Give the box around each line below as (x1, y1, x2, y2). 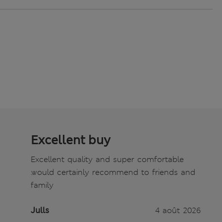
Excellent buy (30, 132, 111, 149)
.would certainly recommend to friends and (30, 167, 195, 178)
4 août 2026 (155, 205, 201, 216)
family (30, 180, 54, 191)
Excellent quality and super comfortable (30, 154, 184, 165)
